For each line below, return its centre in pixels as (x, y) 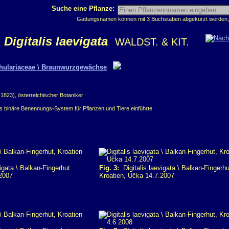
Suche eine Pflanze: (84, 8)
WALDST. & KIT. (152, 42)
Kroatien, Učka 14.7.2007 (137, 176)
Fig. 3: (109, 168)
